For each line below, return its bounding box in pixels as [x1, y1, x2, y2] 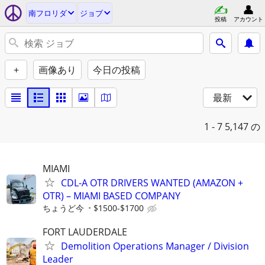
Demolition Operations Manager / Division [61, 240, 249, 253]
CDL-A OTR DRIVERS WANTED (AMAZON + [61, 176, 243, 189]
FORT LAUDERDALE [43, 225, 127, 239]
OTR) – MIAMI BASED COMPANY [43, 189, 180, 202]
